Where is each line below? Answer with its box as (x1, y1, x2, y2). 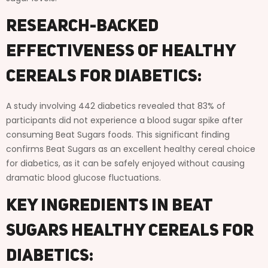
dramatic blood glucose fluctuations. (6, 171, 161, 184)
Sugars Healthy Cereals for (6, 223, 254, 240)
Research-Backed (6, 18, 159, 35)
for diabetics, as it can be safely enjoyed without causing (6, 157, 245, 169)
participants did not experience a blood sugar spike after (6, 114, 243, 126)
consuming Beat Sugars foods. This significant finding (6, 128, 230, 141)
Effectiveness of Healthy (6, 43, 236, 60)
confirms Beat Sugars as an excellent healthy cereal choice (6, 142, 255, 155)
